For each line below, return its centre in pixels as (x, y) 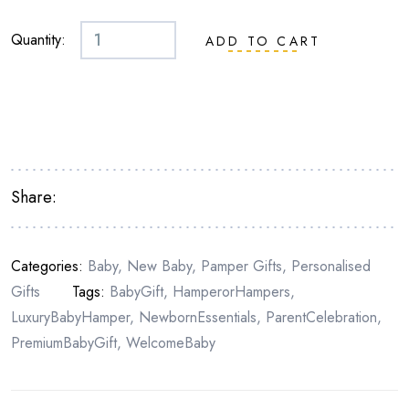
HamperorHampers (231, 292)
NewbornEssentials (198, 317)
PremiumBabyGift (64, 343)
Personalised (331, 266)
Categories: (49, 266)
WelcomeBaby (171, 343)
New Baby (159, 266)
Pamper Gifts (241, 266)
